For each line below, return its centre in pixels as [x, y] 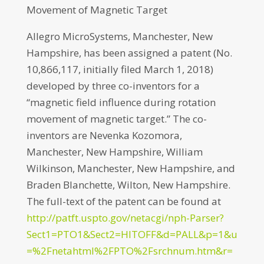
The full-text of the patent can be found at [123, 201]
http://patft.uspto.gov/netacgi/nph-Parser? [125, 218]
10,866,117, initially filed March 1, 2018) [120, 69]
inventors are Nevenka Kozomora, [104, 135]
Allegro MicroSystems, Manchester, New [119, 36]
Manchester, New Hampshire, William [114, 152]
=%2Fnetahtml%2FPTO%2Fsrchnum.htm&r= [129, 251]
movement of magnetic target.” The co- [116, 119]
